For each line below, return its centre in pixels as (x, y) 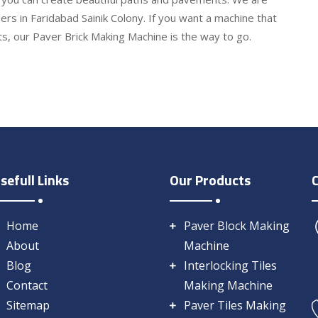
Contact (27, 286)
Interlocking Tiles (230, 266)
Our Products (210, 180)
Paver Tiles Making (235, 306)
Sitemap (28, 306)
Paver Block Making (237, 226)
